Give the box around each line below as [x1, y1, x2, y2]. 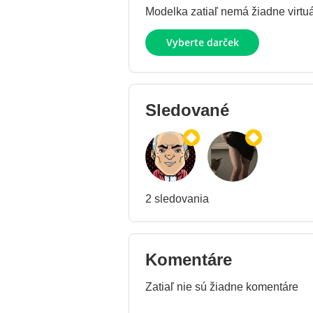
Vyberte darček [166, 36, 239, 50]
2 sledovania [145, 193, 209, 205]
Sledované [145, 101, 229, 120]
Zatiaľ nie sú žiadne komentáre [145, 281, 298, 293]
